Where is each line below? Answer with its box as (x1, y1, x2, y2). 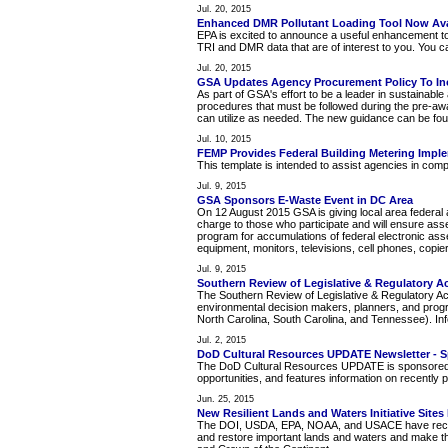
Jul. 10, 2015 (197, 134, 251, 145)
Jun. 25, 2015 (197, 394, 254, 405)
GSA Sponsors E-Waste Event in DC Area (197, 194, 413, 207)
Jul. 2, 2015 (197, 335, 246, 346)
